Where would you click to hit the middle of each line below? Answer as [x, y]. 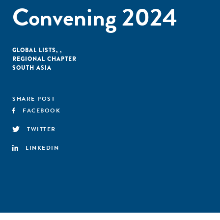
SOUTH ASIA [32, 68]
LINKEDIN [42, 148]
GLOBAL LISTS [34, 50]
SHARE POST [34, 99]
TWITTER [41, 129]
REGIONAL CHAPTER [44, 59]
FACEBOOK [42, 110]
